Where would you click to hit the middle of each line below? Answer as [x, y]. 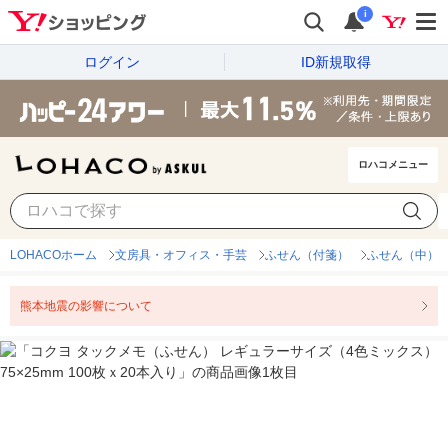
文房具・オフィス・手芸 [181, 255]
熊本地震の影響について [86, 306]
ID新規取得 [336, 61]
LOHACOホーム [53, 255]
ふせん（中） [403, 255]
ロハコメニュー [393, 165]
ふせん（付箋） [307, 255]
